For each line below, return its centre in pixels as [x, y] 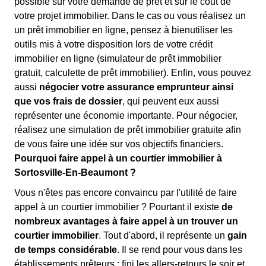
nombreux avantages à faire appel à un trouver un [126, 221]
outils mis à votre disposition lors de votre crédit [113, 44]
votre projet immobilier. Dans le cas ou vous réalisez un [130, 16]
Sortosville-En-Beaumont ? [75, 172]
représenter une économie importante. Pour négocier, [126, 115]
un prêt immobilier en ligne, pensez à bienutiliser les [123, 30]
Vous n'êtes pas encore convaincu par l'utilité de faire [126, 193]
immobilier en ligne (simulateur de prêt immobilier [118, 58]
